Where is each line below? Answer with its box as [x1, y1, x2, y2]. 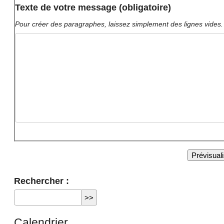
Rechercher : [14, 175, 69, 186]
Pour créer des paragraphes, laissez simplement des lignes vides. [15, 20, 223, 28]
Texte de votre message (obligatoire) [15, 1, 171, 12]
